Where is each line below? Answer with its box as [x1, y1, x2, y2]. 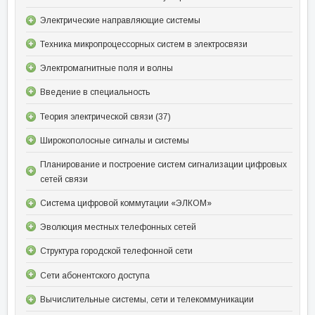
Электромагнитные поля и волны [40, 63, 173, 74]
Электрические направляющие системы [40, 15, 200, 25]
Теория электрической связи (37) [40, 111, 171, 122]
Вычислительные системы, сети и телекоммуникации [40, 294, 254, 304]
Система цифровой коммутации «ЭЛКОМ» [40, 198, 212, 208]
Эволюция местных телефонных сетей [40, 221, 196, 232]
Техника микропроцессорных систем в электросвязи [40, 39, 247, 49]
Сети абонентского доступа [40, 270, 150, 281]
